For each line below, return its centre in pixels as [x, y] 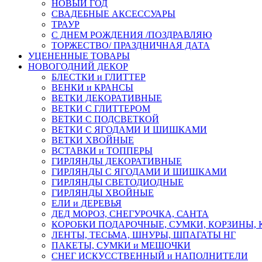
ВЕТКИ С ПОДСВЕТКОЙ [105, 119]
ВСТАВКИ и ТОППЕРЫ [102, 151]
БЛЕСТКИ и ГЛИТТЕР [99, 77]
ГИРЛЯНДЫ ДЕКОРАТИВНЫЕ [117, 161]
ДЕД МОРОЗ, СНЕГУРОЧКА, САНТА [130, 214]
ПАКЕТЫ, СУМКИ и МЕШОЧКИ [121, 245]
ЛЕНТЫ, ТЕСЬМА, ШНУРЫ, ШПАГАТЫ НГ [144, 235]
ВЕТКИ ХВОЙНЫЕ [93, 140]
